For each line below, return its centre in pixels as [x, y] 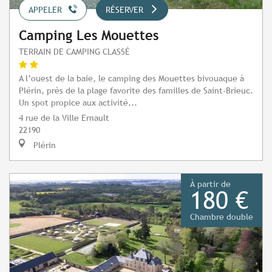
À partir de [210, 184]
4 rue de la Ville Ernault [64, 118]
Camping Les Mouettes [89, 36]
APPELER [45, 10]
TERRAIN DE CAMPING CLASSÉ [74, 52]
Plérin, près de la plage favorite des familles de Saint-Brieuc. [136, 90]
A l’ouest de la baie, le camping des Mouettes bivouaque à [131, 78]
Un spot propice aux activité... [78, 103]
